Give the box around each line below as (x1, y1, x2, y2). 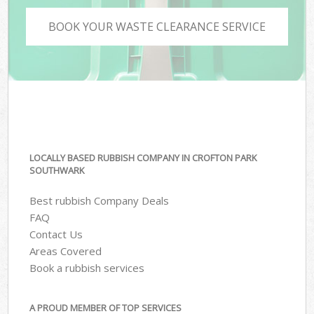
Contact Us (29, 226, 83, 241)
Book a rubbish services (29, 260, 145, 275)
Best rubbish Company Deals (29, 193, 170, 207)
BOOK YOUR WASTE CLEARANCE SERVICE (48, 18, 266, 34)
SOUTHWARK (29, 164, 85, 177)
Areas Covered (29, 243, 102, 258)
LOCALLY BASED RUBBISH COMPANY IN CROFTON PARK (29, 151, 257, 165)
